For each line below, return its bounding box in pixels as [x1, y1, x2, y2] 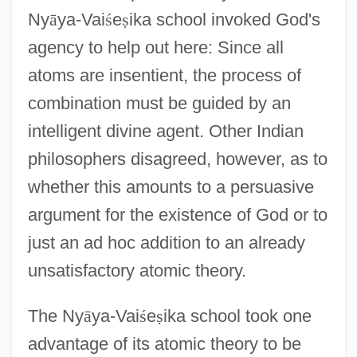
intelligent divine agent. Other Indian [27, 120, 304, 141]
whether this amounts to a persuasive [27, 176, 314, 197]
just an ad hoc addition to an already [27, 232, 305, 253]
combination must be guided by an [27, 92, 291, 113]
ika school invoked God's [128, 9, 320, 29]
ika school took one [163, 305, 312, 326]
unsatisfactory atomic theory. [27, 260, 246, 280]
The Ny [27, 305, 84, 326]
